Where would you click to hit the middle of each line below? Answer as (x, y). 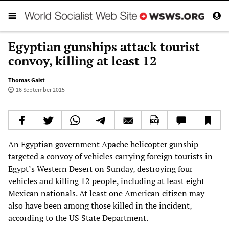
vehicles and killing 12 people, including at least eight (106, 181)
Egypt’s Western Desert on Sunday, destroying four (100, 168)
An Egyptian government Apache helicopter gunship (103, 144)
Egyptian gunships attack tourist (104, 46)
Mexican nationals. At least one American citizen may (106, 193)
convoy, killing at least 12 (83, 61)
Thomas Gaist (27, 80)
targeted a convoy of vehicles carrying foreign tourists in (110, 156)
